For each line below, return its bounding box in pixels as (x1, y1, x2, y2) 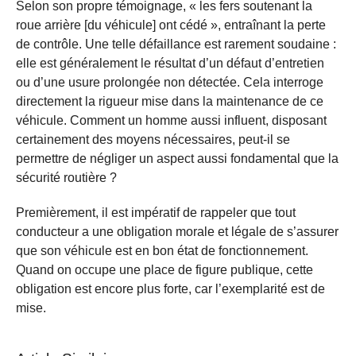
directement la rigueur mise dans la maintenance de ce (16, 94, 323, 108)
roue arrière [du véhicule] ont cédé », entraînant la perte (16, 17, 326, 32)
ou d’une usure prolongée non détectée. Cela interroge (16, 75, 323, 89)
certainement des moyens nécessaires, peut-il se (16, 132, 290, 146)
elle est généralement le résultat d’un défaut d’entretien (16, 56, 324, 70)
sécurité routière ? (16, 170, 117, 184)
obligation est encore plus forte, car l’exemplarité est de (16, 281, 325, 296)
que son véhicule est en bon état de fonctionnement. (16, 243, 308, 257)
